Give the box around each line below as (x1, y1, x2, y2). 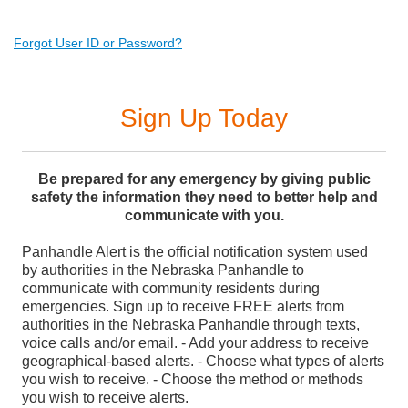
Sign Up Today (120, 103, 288, 132)
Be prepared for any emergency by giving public (37, 170, 371, 187)
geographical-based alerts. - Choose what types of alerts (22, 352, 384, 369)
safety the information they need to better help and (30, 189, 378, 205)
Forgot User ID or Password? (14, 35, 182, 50)
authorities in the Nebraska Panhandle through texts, (22, 316, 360, 332)
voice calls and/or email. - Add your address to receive (22, 334, 369, 351)
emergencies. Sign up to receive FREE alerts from (22, 298, 344, 314)
